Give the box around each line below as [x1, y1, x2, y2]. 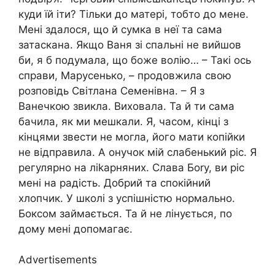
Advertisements [18, 254, 97, 266]
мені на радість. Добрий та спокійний [18, 176, 211, 189]
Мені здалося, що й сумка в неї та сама [18, 23, 222, 36]
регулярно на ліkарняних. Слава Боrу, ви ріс [18, 161, 244, 174]
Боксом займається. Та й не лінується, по [18, 207, 232, 220]
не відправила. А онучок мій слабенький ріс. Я [18, 145, 257, 158]
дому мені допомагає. [18, 222, 133, 235]
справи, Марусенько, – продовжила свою [18, 69, 231, 82]
